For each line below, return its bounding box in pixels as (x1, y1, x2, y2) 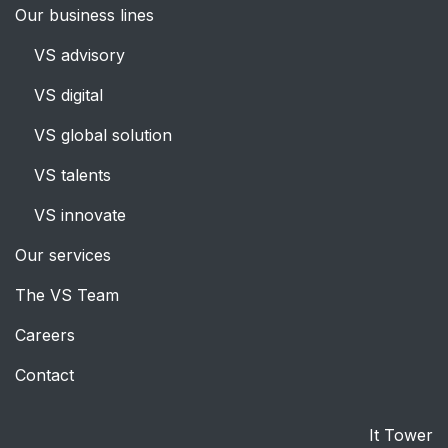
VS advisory (34, 44, 125, 65)
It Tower (369, 424, 433, 445)
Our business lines (15, 4, 154, 25)
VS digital (34, 84, 103, 105)
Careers (15, 324, 75, 345)
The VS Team (15, 284, 119, 305)
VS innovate (34, 204, 126, 225)
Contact (15, 364, 74, 385)
